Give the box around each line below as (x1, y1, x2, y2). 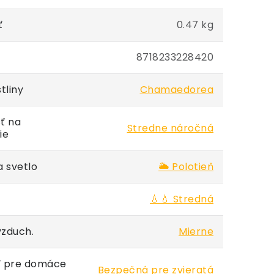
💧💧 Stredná (150, 192, 213, 206)
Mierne (179, 224, 213, 239)
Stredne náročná (127, 121, 213, 135)
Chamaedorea (139, 83, 213, 97)
